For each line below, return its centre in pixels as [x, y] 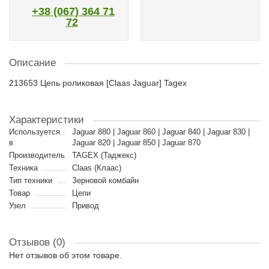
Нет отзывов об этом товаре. [65, 255]
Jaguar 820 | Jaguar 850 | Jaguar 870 [136, 143]
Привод [85, 206]
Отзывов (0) [37, 242]
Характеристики [47, 120]
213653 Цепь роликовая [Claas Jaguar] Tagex [98, 83]
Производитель [37, 155]
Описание [32, 63]
